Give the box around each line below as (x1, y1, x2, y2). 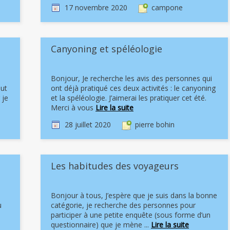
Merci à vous (51, 103, 95, 112)
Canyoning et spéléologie (51, 43, 162, 55)
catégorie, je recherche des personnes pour (51, 200, 196, 210)
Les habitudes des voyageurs (51, 160, 179, 172)
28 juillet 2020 (65, 120, 111, 129)
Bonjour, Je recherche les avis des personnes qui (51, 73, 212, 83)
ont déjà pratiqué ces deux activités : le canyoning (51, 83, 216, 93)
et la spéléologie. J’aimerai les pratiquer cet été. (51, 93, 206, 103)
